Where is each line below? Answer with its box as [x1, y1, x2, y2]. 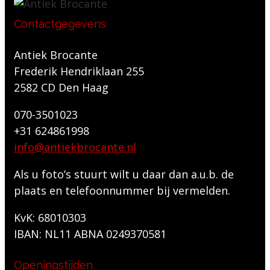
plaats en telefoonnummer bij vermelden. [14, 183, 230, 198]
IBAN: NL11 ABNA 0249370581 [14, 226, 166, 241]
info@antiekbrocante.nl [14, 139, 136, 154]
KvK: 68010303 [14, 210, 86, 225]
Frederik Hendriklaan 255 [14, 63, 144, 78]
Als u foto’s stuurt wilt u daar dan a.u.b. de [14, 166, 234, 181]
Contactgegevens [14, 17, 106, 30]
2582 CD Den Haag [14, 80, 108, 95]
